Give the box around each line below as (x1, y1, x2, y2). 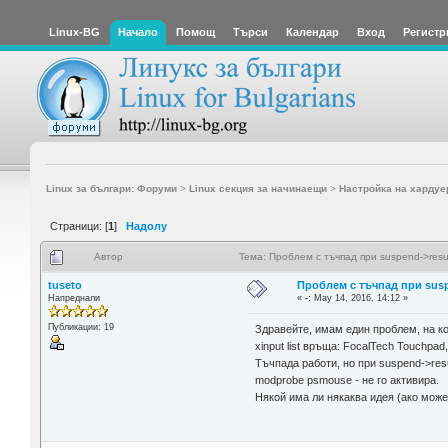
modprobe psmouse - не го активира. (255, 374, 440, 387)
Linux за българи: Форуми (45, 182, 177, 194)
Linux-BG (49, 26, 100, 38)
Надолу (126, 219, 167, 232)
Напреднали (47, 292, 100, 303)
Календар (286, 26, 339, 38)
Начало (118, 26, 158, 38)
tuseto (47, 278, 82, 291)
